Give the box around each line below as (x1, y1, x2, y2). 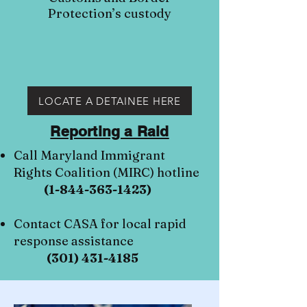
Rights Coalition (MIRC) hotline (14, 164, 199, 180)
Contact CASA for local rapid (14, 216, 186, 232)
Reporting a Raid (50, 123, 169, 140)
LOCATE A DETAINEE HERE (38, 94, 181, 108)
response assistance (14, 233, 134, 249)
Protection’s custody (48, 5, 171, 21)
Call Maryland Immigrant (14, 147, 165, 163)
